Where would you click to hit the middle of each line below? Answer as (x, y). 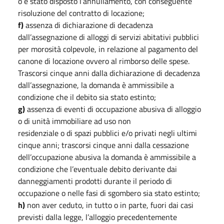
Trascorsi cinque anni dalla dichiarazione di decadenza (109, 73)
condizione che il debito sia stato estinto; (88, 97)
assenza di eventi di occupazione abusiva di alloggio (113, 109)
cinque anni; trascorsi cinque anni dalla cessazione (103, 145)
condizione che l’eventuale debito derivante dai (97, 169)
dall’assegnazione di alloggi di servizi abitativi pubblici (108, 37)
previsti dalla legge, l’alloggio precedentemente (97, 217)
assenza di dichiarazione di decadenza (88, 25)
